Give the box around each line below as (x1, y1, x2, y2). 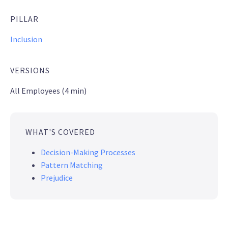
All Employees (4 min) (10, 85, 87, 96)
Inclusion (10, 34, 42, 44)
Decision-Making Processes (41, 147, 135, 157)
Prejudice (41, 172, 73, 183)
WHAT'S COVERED (25, 126, 95, 137)
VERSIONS (10, 65, 50, 75)
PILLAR (10, 13, 39, 24)
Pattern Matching (41, 159, 103, 170)
